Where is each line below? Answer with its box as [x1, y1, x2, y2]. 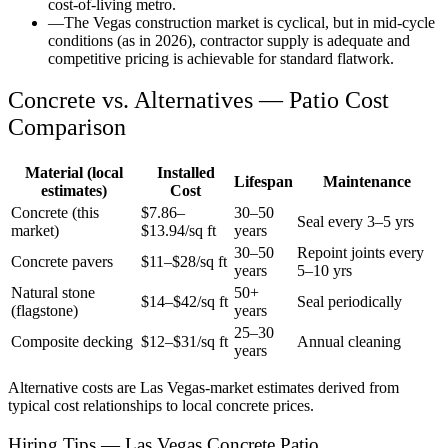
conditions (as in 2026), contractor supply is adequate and [48, 31, 410, 49]
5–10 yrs [297, 262, 352, 280]
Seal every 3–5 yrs [297, 213, 414, 231]
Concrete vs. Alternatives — [8, 87, 289, 114]
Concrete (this [11, 204, 99, 222]
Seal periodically [297, 293, 402, 311]
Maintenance [323, 173, 411, 191]
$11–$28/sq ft [141, 253, 227, 271]
